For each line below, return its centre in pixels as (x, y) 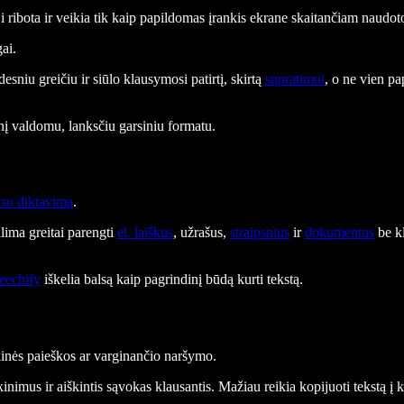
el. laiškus (145, 233)
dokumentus (340, 233)
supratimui (295, 78)
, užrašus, (202, 233)
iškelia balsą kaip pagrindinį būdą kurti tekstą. (172, 280)
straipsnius (260, 233)
